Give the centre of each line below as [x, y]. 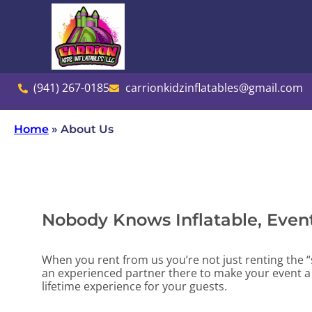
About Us [87, 130]
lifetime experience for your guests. [134, 287]
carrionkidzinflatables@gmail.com [214, 88]
